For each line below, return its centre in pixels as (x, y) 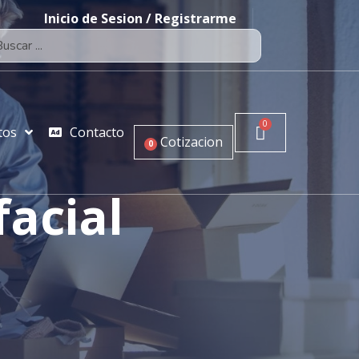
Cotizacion (192, 142)
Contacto (97, 133)
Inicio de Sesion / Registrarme (140, 18)
